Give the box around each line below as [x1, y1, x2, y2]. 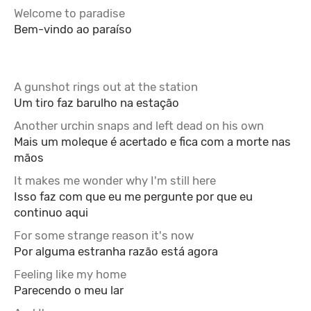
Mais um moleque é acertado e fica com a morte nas [14, 135, 291, 149]
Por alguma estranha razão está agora [14, 244, 218, 258]
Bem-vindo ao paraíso [14, 22, 132, 36]
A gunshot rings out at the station [14, 80, 198, 94]
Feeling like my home [14, 267, 126, 281]
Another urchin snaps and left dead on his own [14, 119, 264, 133]
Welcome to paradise [14, 6, 125, 20]
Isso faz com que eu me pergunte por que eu [14, 190, 253, 203]
